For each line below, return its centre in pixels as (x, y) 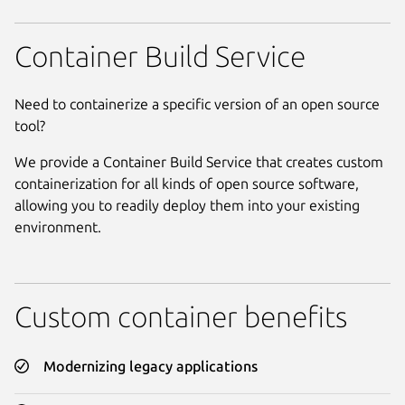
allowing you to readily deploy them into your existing (187, 206)
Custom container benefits (181, 316)
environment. (58, 227)
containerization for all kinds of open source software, (187, 184)
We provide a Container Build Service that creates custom (199, 162)
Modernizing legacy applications (151, 367)
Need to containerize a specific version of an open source (197, 104)
